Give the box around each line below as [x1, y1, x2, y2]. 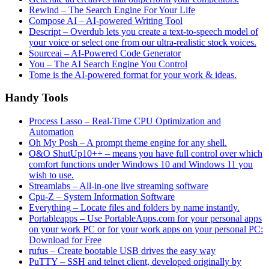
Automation [29, 127, 74, 138]
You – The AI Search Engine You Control [29, 58, 187, 69]
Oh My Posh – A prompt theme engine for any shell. [29, 138, 227, 148]
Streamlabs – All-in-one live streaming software [29, 181, 208, 192]
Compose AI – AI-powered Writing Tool [29, 15, 183, 26]
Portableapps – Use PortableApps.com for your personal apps [29, 213, 262, 224]
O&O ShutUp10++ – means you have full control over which [29, 148, 262, 159]
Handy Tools [5, 91, 68, 104]
